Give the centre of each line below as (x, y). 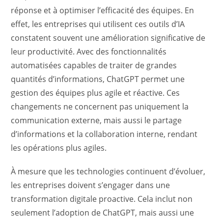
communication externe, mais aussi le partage (96, 121)
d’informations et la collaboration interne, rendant (104, 134)
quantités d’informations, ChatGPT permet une (98, 79)
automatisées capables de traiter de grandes (94, 66)
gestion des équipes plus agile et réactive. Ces (96, 93)
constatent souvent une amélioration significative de (108, 38)
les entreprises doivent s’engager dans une (91, 185)
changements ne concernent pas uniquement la (100, 107)
